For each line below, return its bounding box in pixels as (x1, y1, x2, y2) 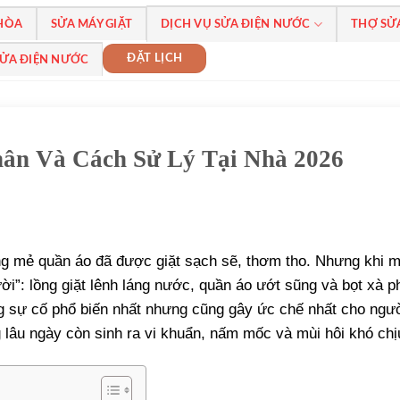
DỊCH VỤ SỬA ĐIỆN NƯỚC (161, 19, 311, 29)
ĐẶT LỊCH (127, 52, 183, 64)
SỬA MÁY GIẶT (51, 19, 133, 29)
